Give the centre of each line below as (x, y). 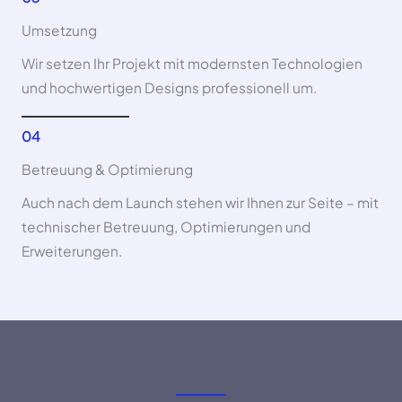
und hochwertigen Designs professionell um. (169, 87)
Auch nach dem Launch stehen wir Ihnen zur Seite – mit (200, 202)
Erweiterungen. (72, 250)
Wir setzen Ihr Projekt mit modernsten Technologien (192, 63)
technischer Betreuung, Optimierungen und (166, 226)
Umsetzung (59, 30)
